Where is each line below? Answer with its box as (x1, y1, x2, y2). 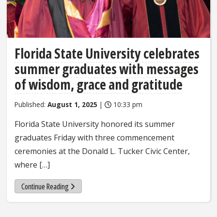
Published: (15, 99, 47, 109)
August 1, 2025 (47, 99, 97, 109)
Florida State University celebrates (15, 44, 200, 62)
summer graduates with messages (15, 59, 199, 78)
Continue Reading (21, 181, 69, 192)
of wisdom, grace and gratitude (15, 75, 183, 93)
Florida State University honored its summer (15, 118, 175, 129)
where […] (15, 159, 50, 170)
